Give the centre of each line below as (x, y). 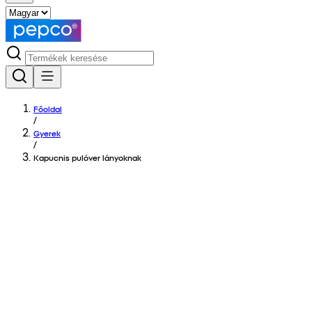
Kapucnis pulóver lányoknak (87, 157)
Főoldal (48, 109)
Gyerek (47, 133)
